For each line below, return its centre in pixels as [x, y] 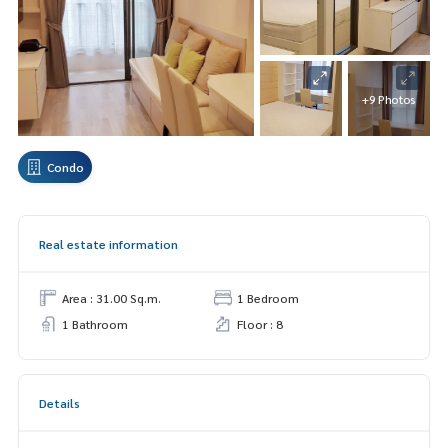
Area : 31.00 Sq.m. [111, 298]
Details [59, 403]
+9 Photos [389, 98]
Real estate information [108, 244]
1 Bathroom [95, 324]
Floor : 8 [260, 324]
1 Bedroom [268, 298]
